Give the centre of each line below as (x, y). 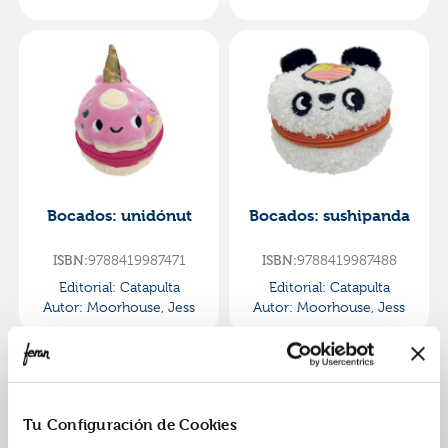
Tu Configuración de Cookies (130, 424)
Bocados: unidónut (119, 216)
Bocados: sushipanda (329, 216)
